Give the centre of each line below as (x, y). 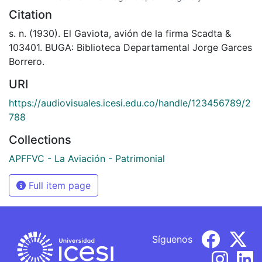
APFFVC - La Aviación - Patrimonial (87, 158)
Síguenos (172, 239)
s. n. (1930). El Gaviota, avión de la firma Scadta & (120, 33)
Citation (30, 14)
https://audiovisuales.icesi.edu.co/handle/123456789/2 (130, 103)
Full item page (58, 185)
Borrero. (27, 61)
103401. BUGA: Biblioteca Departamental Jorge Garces (130, 47)
